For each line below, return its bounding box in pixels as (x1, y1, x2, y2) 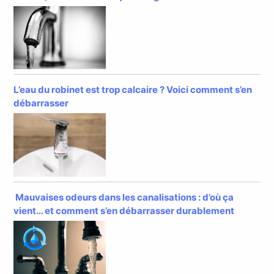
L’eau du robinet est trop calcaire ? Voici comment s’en (13, 84, 253, 96)
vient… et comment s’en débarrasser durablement (13, 204, 235, 217)
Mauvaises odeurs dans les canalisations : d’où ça (13, 191, 234, 203)
